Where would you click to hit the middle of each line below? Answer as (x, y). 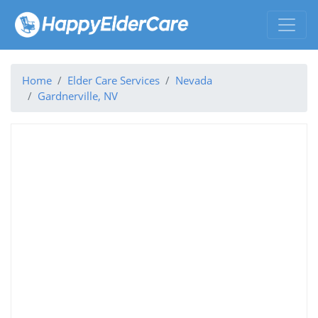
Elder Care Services (114, 80)
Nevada (194, 80)
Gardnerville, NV (78, 95)
